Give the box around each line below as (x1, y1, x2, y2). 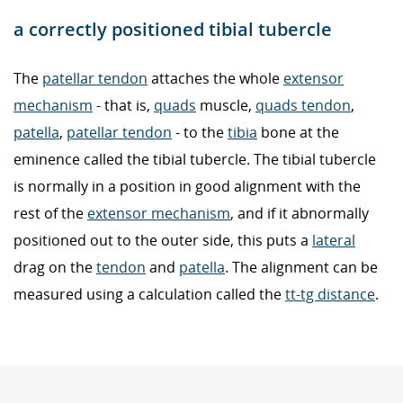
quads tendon (255, 94, 351, 115)
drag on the (13, 256, 96, 277)
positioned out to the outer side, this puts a (13, 229, 312, 250)
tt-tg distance (285, 283, 375, 304)
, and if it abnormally (230, 202, 369, 223)
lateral (312, 229, 355, 250)
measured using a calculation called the (13, 283, 285, 304)
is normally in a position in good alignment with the (13, 175, 361, 196)
